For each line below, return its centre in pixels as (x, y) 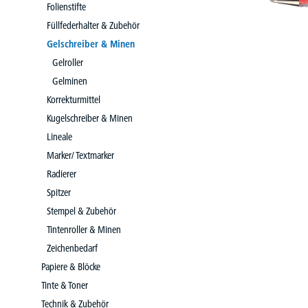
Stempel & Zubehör (81, 211)
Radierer (62, 174)
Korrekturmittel (74, 100)
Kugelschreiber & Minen (90, 118)
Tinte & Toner (65, 285)
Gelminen (70, 81)
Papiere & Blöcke (71, 267)
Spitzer (59, 192)
